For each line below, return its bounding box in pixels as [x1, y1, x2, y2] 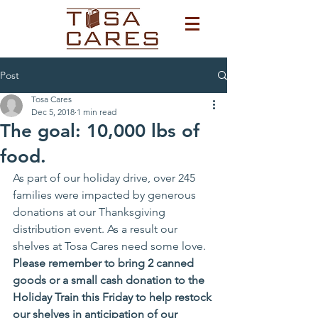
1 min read [77, 106, 116, 117]
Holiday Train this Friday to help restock [13, 290, 214, 304]
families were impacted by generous [13, 188, 199, 202]
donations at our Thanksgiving [13, 205, 168, 219]
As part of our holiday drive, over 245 [13, 171, 198, 185]
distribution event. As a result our [13, 222, 180, 236]
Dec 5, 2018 [31, 106, 75, 117]
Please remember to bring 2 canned [13, 256, 197, 270]
